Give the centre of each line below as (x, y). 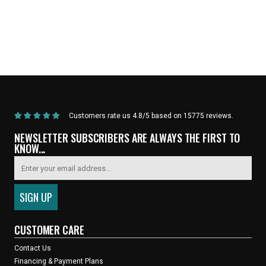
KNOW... (30, 148)
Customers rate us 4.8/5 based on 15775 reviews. (151, 115)
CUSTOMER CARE (49, 229)
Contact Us (33, 248)
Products (45, 58)
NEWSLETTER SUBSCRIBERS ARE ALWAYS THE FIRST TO (127, 137)
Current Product (95, 58)
